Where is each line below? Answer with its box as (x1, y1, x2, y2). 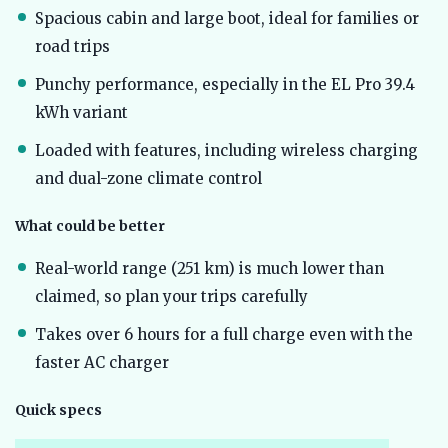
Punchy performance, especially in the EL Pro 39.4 (35, 75, 415, 95)
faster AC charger (35, 353, 169, 373)
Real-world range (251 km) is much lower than (35, 259, 384, 279)
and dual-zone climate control (35, 169, 262, 189)
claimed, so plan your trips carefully (35, 287, 308, 307)
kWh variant (35, 103, 128, 123)
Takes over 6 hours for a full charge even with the (35, 325, 413, 345)
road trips (35, 37, 110, 57)
